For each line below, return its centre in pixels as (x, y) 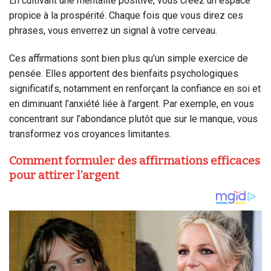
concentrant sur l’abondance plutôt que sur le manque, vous (133, 119)
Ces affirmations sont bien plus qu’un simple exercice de (129, 58)
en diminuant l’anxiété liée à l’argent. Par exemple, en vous (132, 103)
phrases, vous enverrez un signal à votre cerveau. (113, 30)
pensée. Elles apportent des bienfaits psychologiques (124, 73)
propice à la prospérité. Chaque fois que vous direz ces (126, 15)
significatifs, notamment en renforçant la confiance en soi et (135, 88)
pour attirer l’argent (64, 175)
